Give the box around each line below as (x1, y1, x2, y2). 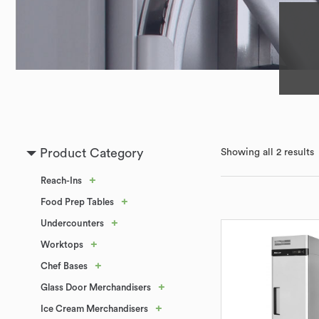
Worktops (41, 240, 83, 249)
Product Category (40, 147, 143, 159)
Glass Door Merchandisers (41, 283, 151, 292)
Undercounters (41, 219, 104, 228)
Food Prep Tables (41, 197, 114, 206)
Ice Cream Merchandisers (41, 304, 148, 313)
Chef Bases (41, 261, 88, 271)
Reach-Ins (41, 176, 82, 185)
